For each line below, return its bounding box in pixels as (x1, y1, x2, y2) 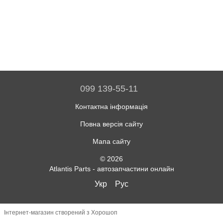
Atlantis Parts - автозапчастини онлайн (49, 164, 174, 173)
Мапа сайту (93, 137, 130, 145)
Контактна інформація (75, 102, 148, 111)
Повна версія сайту (80, 119, 143, 128)
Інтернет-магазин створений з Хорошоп (4, 209, 117, 217)
